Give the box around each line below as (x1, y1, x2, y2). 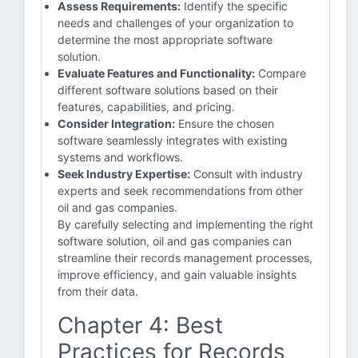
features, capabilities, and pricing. (58, 100, 235, 113)
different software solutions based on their (58, 83, 278, 97)
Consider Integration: (58, 117, 175, 130)
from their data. (58, 284, 138, 298)
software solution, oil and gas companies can (58, 234, 292, 248)
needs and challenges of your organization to (58, 16, 293, 30)
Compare (255, 66, 306, 80)
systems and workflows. (58, 150, 183, 164)
